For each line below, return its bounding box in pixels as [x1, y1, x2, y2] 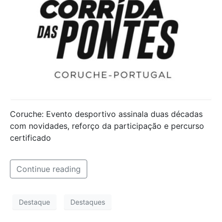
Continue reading [16, 164, 81, 174]
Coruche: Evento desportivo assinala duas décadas [10, 109, 203, 119]
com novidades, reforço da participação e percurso [10, 121, 204, 131]
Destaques [70, 198, 105, 206]
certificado [10, 133, 51, 143]
